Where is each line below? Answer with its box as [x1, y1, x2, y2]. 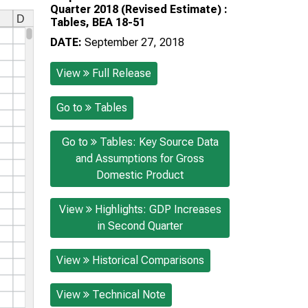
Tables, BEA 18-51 [50, 15, 145, 29]
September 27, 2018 [85, 35, 184, 49]
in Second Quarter [97, 219, 183, 232]
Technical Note [92, 287, 166, 301]
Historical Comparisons [92, 253, 204, 267]
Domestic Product [96, 168, 184, 181]
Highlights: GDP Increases [94, 202, 221, 216]
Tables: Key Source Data [99, 135, 219, 148]
